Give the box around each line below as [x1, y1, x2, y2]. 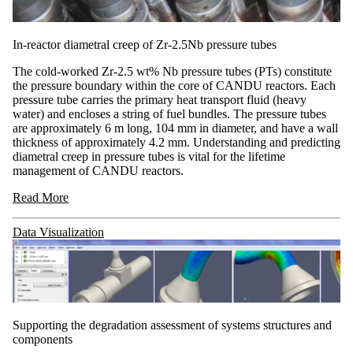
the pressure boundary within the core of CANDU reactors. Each [13, 78, 336, 92]
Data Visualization [13, 225, 104, 239]
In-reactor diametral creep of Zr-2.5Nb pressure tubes [13, 37, 277, 51]
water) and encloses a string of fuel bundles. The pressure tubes [13, 106, 326, 121]
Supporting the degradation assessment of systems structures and [13, 318, 332, 332]
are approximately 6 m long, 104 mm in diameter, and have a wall [13, 121, 338, 135]
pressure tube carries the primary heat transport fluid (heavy [13, 92, 307, 106]
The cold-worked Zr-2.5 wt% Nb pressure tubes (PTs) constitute [13, 64, 332, 78]
